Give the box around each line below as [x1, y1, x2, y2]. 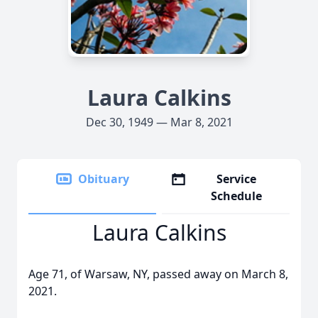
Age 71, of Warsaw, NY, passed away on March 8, [28, 266, 288, 282]
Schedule [211, 188, 263, 204]
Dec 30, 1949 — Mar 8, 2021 [85, 114, 233, 130]
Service [216, 171, 257, 187]
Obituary [78, 171, 129, 187]
